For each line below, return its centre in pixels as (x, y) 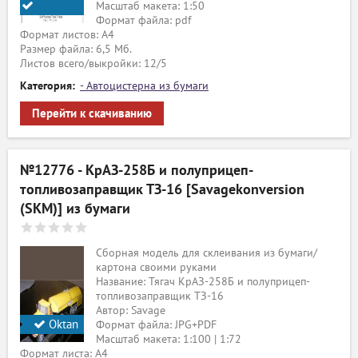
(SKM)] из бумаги (75, 209)
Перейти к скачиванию (92, 113)
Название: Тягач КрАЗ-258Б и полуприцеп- (203, 282)
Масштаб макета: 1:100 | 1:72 (169, 339)
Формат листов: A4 (67, 35)
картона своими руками (156, 267)
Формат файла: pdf (143, 20)
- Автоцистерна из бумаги (144, 86)
